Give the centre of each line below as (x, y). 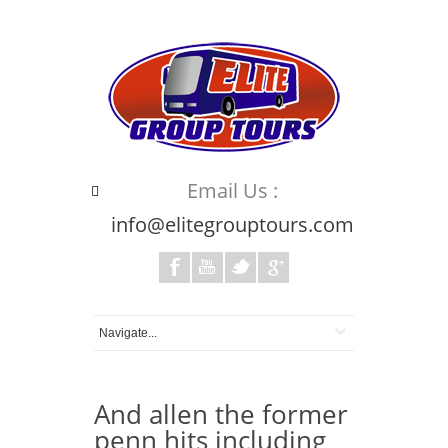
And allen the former (221, 414)
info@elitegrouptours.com (232, 224)
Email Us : (232, 190)
